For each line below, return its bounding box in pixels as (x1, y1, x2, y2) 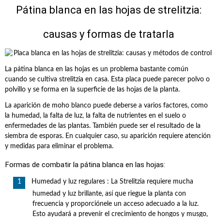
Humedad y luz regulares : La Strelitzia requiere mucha (31, 178, 193, 185)
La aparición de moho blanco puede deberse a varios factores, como (5, 102, 208, 109)
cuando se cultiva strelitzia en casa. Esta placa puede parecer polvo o (5, 76, 210, 83)
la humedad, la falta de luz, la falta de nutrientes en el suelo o (5, 112, 186, 119)
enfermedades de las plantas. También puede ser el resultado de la (5, 123, 201, 129)
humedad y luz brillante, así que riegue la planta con (32, 190, 186, 197)
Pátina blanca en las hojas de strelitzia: (15, 4, 201, 16)
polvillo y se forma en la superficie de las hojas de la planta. (5, 86, 180, 93)
